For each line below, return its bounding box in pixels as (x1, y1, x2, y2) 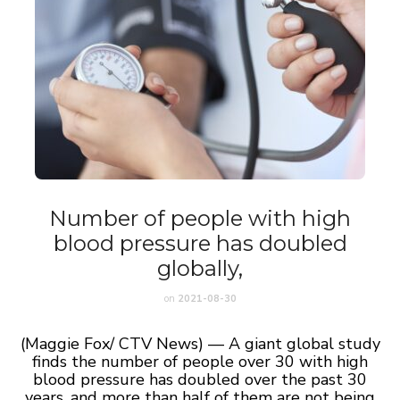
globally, (157, 255, 243, 281)
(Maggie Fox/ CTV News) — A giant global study (20, 333, 380, 354)
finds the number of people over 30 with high (32, 351, 368, 372)
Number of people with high (49, 205, 351, 231)
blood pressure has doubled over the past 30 (33, 369, 367, 390)
